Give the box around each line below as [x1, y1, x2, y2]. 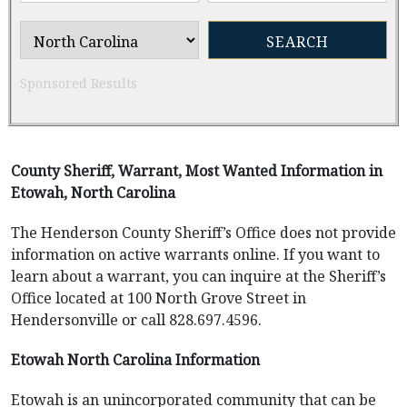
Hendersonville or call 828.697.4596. [11, 310, 262, 330]
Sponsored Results [20, 74, 137, 92]
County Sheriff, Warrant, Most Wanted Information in [11, 161, 382, 181]
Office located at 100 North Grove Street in [11, 288, 306, 308]
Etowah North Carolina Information [11, 350, 260, 370]
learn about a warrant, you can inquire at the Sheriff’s [11, 266, 386, 286]
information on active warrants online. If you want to [11, 244, 380, 264]
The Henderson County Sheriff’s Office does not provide [11, 223, 396, 243]
